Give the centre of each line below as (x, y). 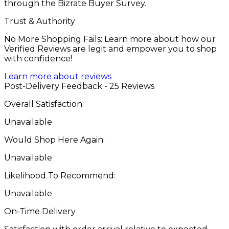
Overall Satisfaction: (44, 104)
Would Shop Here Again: (54, 140)
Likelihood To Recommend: (60, 175)
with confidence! (38, 58)
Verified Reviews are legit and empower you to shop (110, 49)
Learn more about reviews (58, 76)
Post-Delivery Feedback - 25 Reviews (79, 86)
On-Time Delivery (40, 211)
